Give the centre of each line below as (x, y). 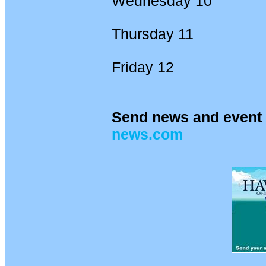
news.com (147, 134)
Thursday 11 (152, 34)
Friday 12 (142, 67)
